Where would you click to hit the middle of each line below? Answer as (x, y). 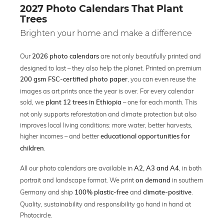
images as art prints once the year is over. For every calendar (107, 91)
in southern (187, 180)
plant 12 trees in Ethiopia (83, 102)
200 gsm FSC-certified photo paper (74, 79)
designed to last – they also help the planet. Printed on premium (111, 68)
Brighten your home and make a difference (106, 33)
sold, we (33, 102)
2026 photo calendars (65, 56)
